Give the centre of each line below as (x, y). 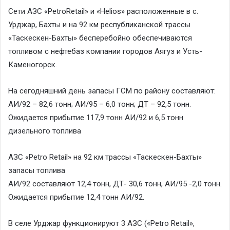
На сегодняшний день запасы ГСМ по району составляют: (112, 91)
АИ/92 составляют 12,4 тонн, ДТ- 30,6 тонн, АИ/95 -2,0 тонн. (115, 184)
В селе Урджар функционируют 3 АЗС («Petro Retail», (101, 223)
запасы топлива (37, 170)
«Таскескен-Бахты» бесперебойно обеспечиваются (100, 38)
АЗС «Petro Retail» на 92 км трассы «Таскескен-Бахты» (105, 157)
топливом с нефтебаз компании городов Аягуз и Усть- (105, 51)
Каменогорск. (33, 64)
